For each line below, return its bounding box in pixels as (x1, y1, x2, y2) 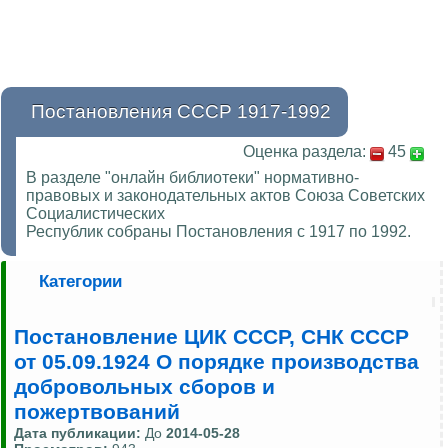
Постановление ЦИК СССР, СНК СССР (14, 325, 409, 350)
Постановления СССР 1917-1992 (31, 101, 331, 123)
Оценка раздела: (243, 143, 366, 161)
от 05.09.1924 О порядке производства (14, 350, 419, 375)
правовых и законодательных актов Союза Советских (26, 187, 425, 205)
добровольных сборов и (14, 375, 275, 400)
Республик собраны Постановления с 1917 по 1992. (26, 223, 411, 241)
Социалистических (26, 205, 165, 223)
